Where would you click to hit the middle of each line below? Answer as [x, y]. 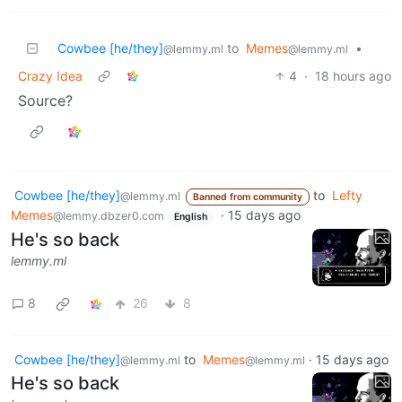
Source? [45, 100]
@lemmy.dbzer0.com [109, 216]
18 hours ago [353, 75]
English [190, 217]
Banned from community [247, 197]
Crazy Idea [50, 75]
